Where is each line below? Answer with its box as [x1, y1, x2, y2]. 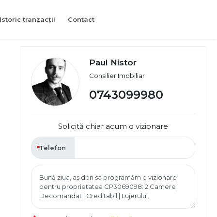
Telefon [39, 144, 66, 152]
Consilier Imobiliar [89, 72, 145, 79]
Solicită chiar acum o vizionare [58, 122, 168, 131]
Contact [68, 15, 94, 23]
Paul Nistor [89, 58, 137, 67]
